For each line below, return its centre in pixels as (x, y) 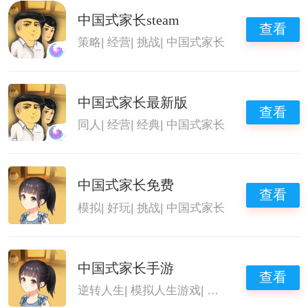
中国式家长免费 (126, 185)
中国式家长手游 (126, 268)
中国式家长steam (129, 20)
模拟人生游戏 (166, 291)
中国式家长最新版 (133, 102)
